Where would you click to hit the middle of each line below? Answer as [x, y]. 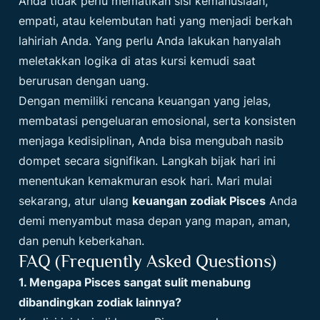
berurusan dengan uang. [84, 81]
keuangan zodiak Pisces [199, 201]
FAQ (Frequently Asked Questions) [148, 261]
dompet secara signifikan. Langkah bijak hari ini [147, 161]
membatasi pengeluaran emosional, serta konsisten [157, 121]
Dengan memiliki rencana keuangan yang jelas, [145, 101]
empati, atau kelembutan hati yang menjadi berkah [156, 21]
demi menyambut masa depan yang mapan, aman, [155, 221]
